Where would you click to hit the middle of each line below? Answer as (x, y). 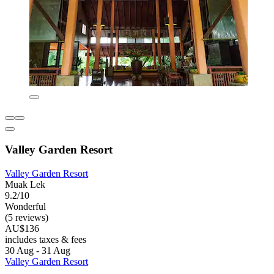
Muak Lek (25, 184)
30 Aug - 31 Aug (38, 250)
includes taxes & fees (46, 239)
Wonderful (25, 206)
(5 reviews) (27, 217)
